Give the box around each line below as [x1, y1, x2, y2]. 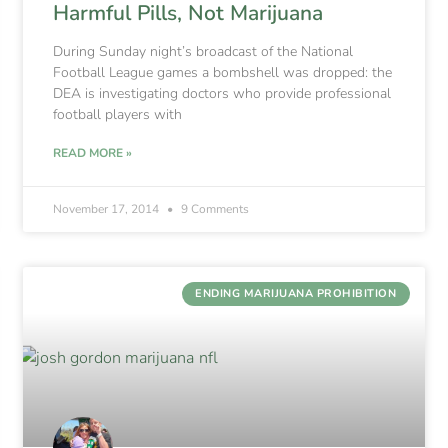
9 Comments [178, 200, 250, 217]
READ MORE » [53, 144, 133, 161]
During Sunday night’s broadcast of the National [53, 41, 354, 61]
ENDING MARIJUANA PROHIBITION [195, 286, 397, 302]
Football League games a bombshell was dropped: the [53, 62, 393, 82]
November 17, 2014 [53, 200, 163, 217]
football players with [53, 104, 183, 124]
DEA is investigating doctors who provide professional [53, 83, 392, 103]
